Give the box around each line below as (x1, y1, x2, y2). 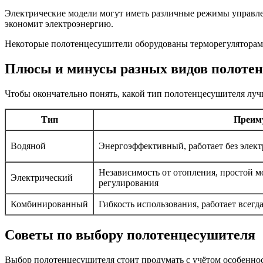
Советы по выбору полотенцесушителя (5, 227, 255, 242)
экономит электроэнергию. (5, 19, 113, 29)
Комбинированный (11, 199, 88, 210)
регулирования (99, 178, 159, 188)
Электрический (11, 173, 73, 183)
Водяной (11, 141, 46, 151)
